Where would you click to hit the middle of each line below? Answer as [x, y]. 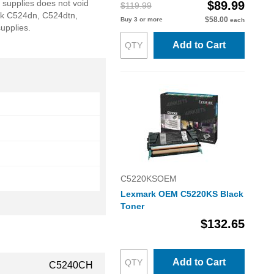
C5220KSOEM [148, 179]
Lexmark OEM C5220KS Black [182, 194]
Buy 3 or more [141, 19]
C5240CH [71, 265]
